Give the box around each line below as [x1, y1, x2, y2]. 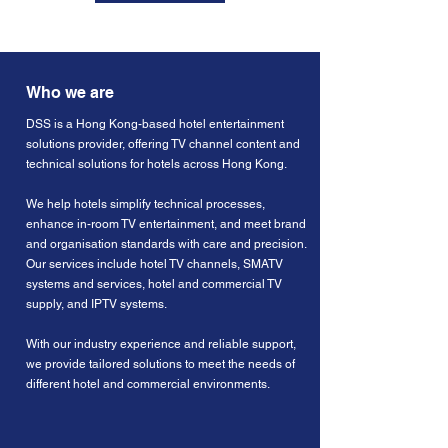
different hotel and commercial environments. [26, 377, 270, 391]
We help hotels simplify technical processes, [26, 197, 265, 211]
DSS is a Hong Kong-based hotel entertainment [26, 117, 284, 131]
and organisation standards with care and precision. [26, 237, 306, 251]
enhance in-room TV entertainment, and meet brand [26, 217, 306, 231]
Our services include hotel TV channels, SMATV [26, 257, 283, 271]
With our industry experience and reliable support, [26, 337, 296, 351]
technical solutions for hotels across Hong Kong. [26, 157, 287, 171]
